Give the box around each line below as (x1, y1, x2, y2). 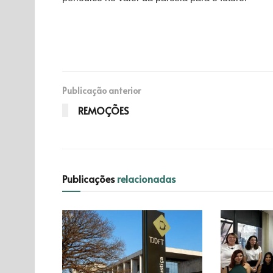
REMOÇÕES (78, 104, 129, 118)
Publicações (62, 172, 117, 186)
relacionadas (117, 172, 175, 186)
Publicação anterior (62, 85, 141, 97)
